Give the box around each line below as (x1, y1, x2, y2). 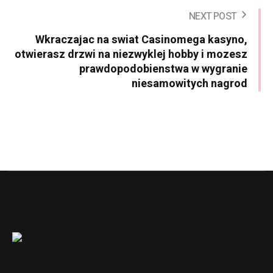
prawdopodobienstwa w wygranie (79, 60, 247, 77)
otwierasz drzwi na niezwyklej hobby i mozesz (15, 46, 247, 63)
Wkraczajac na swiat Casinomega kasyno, (35, 31, 247, 48)
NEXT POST (189, 9, 236, 24)
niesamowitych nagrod (132, 75, 247, 92)
